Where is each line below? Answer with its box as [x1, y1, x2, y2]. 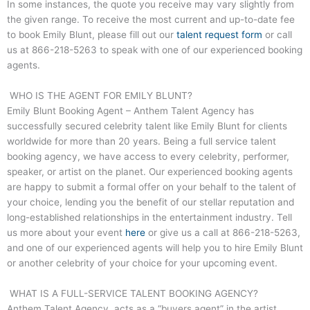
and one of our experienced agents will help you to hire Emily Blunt [7, 241, 303, 253]
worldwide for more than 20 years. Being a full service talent [7, 135, 276, 147]
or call [262, 28, 292, 40]
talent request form [176, 28, 262, 40]
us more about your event [7, 226, 125, 238]
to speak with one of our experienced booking [97, 44, 302, 55]
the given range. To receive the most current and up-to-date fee [7, 13, 295, 25]
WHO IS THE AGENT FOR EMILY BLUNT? [7, 89, 192, 101]
